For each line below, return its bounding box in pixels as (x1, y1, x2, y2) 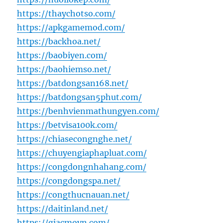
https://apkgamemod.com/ (17, 22, 125, 33)
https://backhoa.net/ (17, 36, 101, 47)
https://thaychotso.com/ (17, 8, 116, 19)
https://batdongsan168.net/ (17, 78, 129, 89)
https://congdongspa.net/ (17, 176, 121, 186)
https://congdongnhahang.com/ (17, 162, 147, 172)
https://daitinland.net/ (17, 204, 109, 214)
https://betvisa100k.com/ (17, 120, 118, 130)
